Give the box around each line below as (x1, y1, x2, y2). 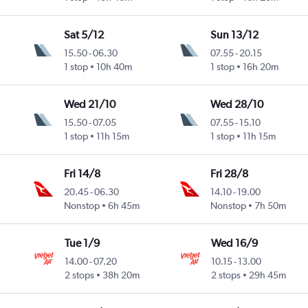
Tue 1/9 (64, 236, 100, 250)
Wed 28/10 (210, 98, 264, 111)
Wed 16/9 (210, 236, 258, 250)
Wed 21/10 (64, 98, 116, 111)
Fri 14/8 (64, 167, 101, 181)
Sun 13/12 (210, 28, 259, 42)
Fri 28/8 (210, 167, 249, 181)
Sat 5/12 (64, 28, 104, 42)
